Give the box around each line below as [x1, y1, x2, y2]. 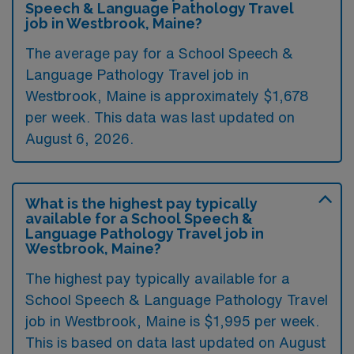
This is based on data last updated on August [25, 334, 326, 349]
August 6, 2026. [25, 130, 134, 145]
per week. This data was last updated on [25, 109, 295, 124]
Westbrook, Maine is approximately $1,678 [25, 88, 309, 103]
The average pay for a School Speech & [25, 45, 293, 60]
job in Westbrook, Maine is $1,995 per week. [25, 313, 319, 328]
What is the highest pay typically [25, 194, 258, 212]
